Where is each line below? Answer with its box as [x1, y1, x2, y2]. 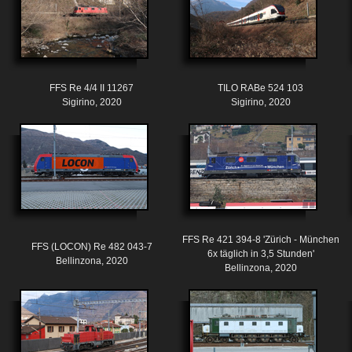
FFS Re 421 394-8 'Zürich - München [181, 234, 339, 246]
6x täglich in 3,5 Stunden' [207, 248, 314, 260]
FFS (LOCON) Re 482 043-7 [31, 241, 152, 253]
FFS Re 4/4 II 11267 [49, 82, 134, 94]
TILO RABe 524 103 [218, 82, 303, 94]
